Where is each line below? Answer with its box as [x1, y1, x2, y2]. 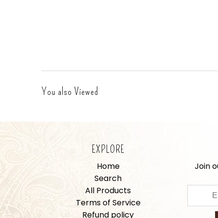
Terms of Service [75, 197, 141, 209]
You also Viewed [41, 86, 98, 98]
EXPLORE [91, 144, 125, 156]
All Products [85, 185, 131, 197]
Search [94, 173, 122, 184]
